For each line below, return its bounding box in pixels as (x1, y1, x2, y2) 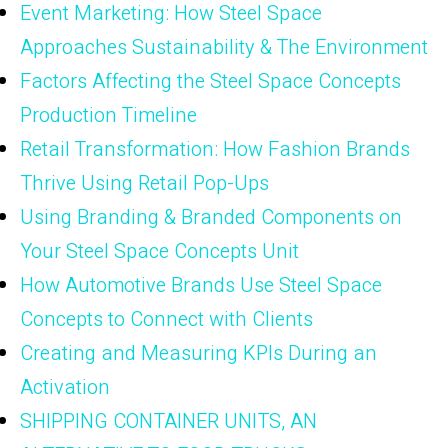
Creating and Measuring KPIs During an (20, 338, 377, 368)
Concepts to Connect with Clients (20, 304, 313, 334)
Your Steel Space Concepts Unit (20, 236, 299, 266)
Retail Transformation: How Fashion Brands (20, 134, 410, 164)
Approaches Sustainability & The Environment (20, 32, 428, 62)
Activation (20, 372, 110, 402)
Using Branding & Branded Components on (20, 202, 402, 232)
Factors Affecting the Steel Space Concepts (20, 66, 401, 96)
